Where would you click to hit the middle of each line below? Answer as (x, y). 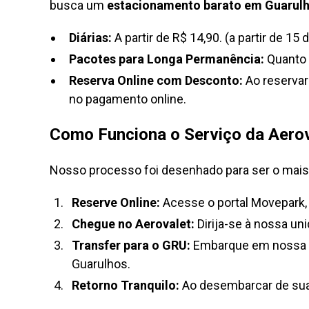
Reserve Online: (116, 202)
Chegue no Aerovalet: (133, 224)
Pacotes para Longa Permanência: (167, 59)
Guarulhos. (101, 264)
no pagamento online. (128, 99)
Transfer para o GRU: (131, 245)
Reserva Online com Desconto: (156, 80)
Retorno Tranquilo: (126, 285)
